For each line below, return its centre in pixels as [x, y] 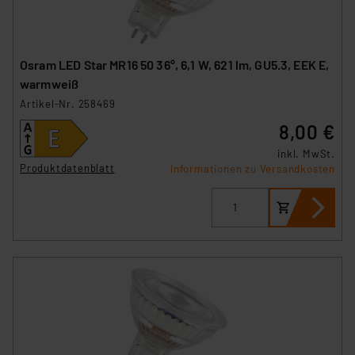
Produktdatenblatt [67, 168]
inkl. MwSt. [306, 153]
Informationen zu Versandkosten [253, 168]
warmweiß [50, 83]
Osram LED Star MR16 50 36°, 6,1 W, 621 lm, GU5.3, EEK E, [175, 64]
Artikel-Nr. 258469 [68, 103]
